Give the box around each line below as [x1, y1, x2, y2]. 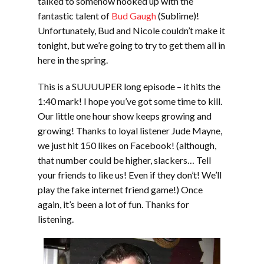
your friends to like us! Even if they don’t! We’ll [38, 169, 222, 180]
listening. [38, 213, 74, 225]
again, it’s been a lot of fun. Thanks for [38, 199, 189, 210]
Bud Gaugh [111, 10, 156, 21]
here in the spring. [38, 54, 108, 65]
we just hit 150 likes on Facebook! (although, [38, 140, 216, 151]
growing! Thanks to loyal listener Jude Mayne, [38, 125, 222, 136]
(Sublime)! [156, 10, 199, 21]
